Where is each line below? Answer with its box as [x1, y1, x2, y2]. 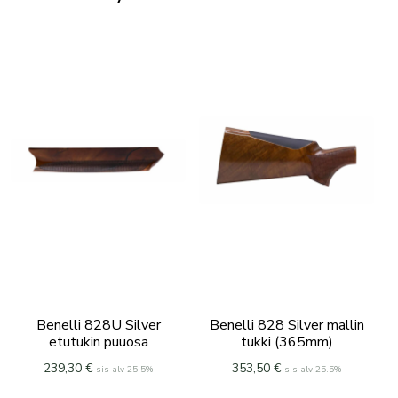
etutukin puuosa [48, 331, 148, 352]
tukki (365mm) [240, 331, 333, 352]
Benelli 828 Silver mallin [209, 314, 364, 335]
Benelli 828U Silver [36, 314, 161, 335]
